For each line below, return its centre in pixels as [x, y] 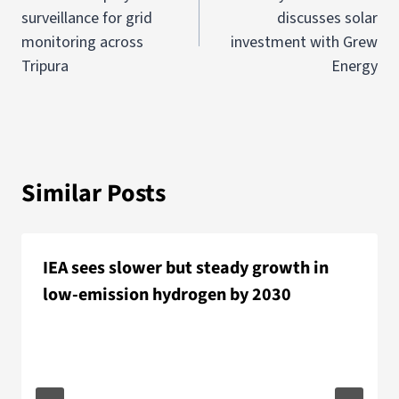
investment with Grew [304, 43]
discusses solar [327, 19]
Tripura [45, 67]
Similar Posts [94, 194]
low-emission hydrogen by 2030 [167, 295]
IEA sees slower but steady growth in [186, 269]
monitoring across [82, 43]
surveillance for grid [87, 19]
